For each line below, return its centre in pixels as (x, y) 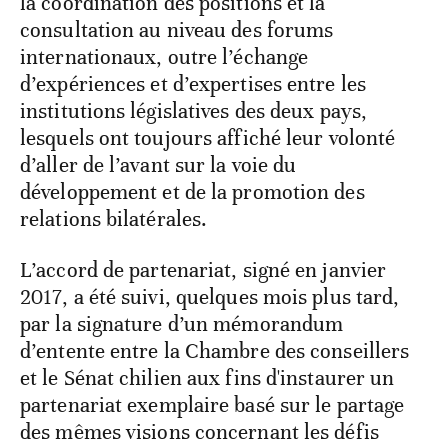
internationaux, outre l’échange (164, 56)
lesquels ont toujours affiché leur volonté (208, 137)
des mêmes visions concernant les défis (199, 431)
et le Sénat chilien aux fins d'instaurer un (207, 377)
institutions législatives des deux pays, (194, 110)
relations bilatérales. (114, 218)
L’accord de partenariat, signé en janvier (203, 269)
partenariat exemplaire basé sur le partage (212, 404)
